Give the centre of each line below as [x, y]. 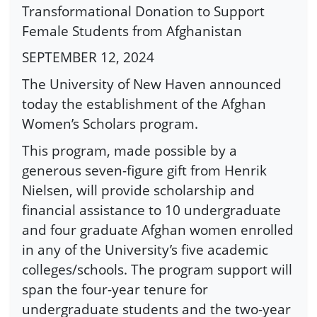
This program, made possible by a [129, 150]
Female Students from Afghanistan [132, 30]
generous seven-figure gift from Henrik [144, 170]
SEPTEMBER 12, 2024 [88, 57]
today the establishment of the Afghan [144, 103]
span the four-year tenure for [115, 289]
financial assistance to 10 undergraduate [151, 209]
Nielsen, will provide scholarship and [138, 190]
